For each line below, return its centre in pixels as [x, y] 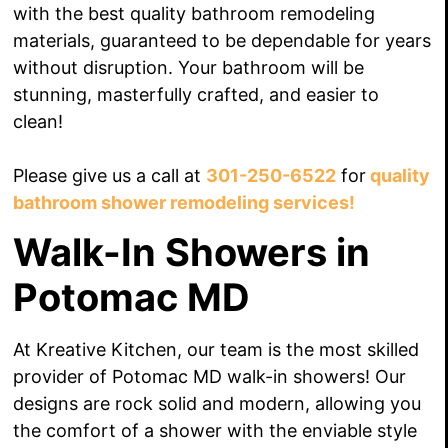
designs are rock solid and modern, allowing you [217, 404]
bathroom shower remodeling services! [184, 202]
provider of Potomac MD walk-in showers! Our [210, 377]
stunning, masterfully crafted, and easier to [196, 94]
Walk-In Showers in [192, 252]
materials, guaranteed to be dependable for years [222, 40]
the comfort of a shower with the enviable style [215, 431]
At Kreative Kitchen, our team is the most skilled [216, 350]
